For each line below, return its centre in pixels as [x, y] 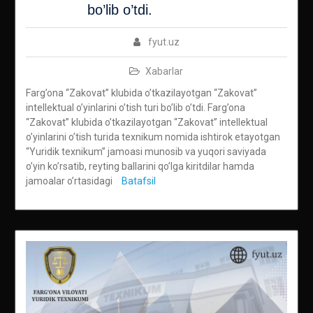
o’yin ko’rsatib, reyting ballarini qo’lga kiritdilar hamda [140, 167]
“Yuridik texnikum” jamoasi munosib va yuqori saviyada [146, 152]
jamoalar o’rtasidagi [70, 181]
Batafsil [138, 181]
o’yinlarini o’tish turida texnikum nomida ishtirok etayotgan [153, 137]
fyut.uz [163, 42]
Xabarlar [165, 72]
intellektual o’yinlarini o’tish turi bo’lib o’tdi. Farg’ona [135, 108]
